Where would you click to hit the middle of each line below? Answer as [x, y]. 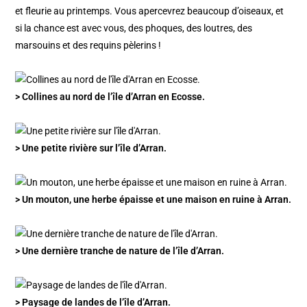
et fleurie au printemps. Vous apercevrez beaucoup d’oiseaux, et [150, 11]
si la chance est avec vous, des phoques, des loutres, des [134, 28]
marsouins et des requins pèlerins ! [88, 46]
